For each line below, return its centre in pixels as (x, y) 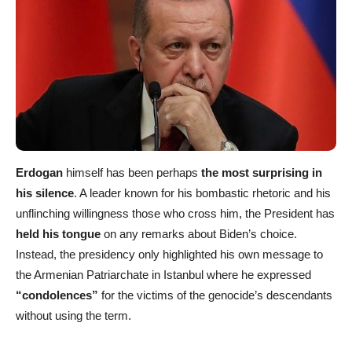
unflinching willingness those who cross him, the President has (175, 213)
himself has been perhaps (134, 172)
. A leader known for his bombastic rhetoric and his (202, 192)
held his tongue (58, 233)
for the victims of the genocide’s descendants (215, 295)
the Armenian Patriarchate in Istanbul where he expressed (163, 274)
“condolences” (57, 295)
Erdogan (41, 172)
